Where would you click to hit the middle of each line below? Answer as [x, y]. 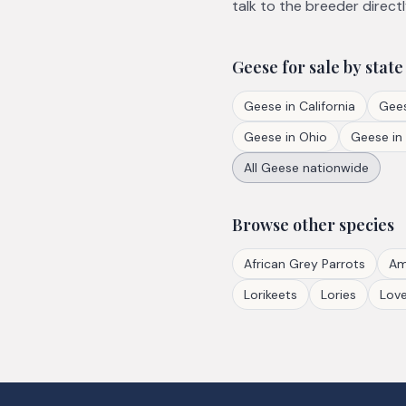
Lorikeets [271, 295]
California [327, 106]
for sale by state [341, 67]
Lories [338, 295]
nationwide [334, 168]
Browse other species [313, 225]
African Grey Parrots [304, 264]
